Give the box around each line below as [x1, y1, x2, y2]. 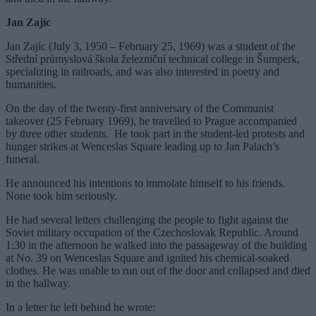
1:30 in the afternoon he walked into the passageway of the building [6, 238, 307, 251]
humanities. [6, 78, 56, 90]
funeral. [6, 152, 39, 165]
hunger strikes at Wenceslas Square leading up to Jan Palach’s [6, 140, 279, 152]
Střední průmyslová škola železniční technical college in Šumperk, [6, 52, 300, 65]
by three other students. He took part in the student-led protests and [6, 127, 305, 140]
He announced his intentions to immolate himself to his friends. [6, 176, 285, 189]
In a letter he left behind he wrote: [6, 300, 155, 313]
